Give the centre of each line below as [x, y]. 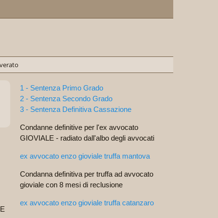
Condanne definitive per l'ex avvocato [79, 127]
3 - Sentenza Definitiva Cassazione [76, 109]
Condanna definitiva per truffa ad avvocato [87, 174]
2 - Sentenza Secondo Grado [66, 99]
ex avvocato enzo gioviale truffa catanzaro [87, 203]
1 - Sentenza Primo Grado [62, 88]
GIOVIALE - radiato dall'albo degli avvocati [87, 138]
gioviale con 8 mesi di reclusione [71, 185]
